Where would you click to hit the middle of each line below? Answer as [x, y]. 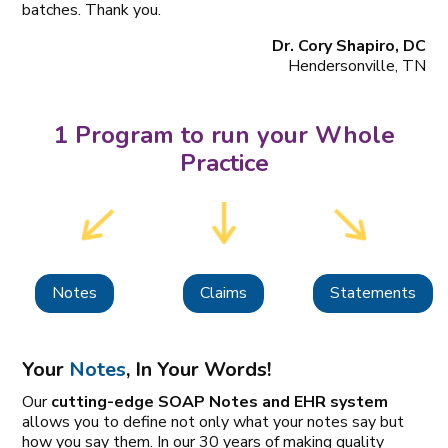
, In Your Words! [199, 369]
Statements [373, 293]
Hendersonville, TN [356, 65]
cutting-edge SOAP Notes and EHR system [220, 401]
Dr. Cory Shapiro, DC [348, 45]
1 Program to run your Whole [224, 134]
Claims [224, 293]
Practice [224, 162]
